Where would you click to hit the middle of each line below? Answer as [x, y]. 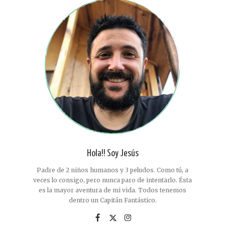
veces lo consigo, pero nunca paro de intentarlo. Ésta [113, 180]
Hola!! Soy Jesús [113, 154]
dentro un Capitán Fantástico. [113, 200]
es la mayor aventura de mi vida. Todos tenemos [113, 190]
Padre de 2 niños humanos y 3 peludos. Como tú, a [113, 170]
